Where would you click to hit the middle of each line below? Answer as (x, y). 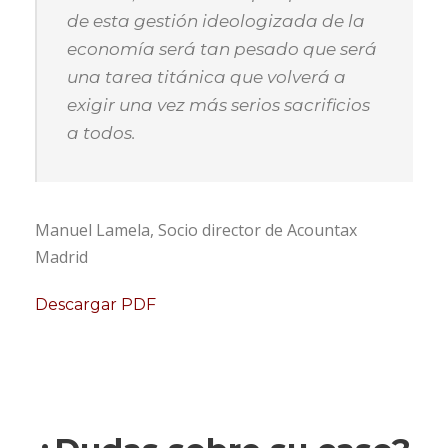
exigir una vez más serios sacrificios (218, 105)
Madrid (61, 257)
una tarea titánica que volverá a (206, 77)
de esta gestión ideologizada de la (216, 21)
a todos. (101, 133)
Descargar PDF (95, 305)
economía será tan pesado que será (222, 49)
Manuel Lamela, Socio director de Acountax (196, 230)
